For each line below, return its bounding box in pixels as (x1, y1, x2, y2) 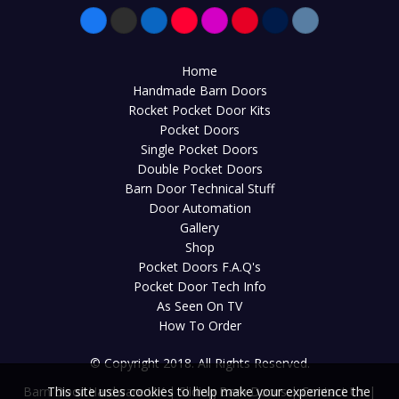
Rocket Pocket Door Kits (128, 101, 271, 118)
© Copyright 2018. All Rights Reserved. (89, 354, 310, 371)
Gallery (180, 218, 219, 236)
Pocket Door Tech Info (133, 277, 266, 295)
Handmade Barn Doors (132, 81, 267, 99)
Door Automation (148, 199, 251, 216)
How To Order (158, 316, 241, 334)
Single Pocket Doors (141, 140, 258, 158)
